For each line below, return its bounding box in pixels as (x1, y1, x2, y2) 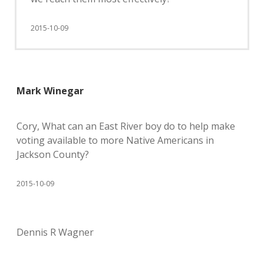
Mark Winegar (16, 84, 84, 97)
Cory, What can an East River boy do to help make (16, 120, 235, 133)
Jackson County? (16, 148, 89, 161)
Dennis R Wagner (16, 226, 94, 239)
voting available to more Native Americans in (16, 134, 214, 147)
